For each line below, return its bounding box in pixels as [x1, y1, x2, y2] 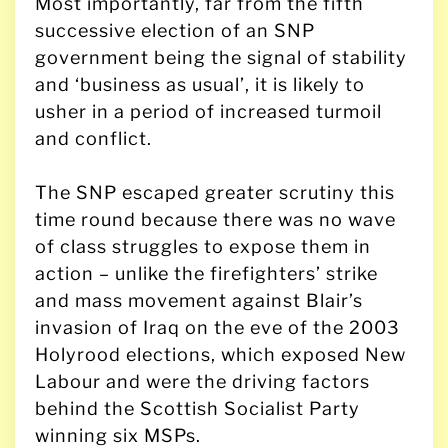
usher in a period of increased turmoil [35, 100, 382, 122]
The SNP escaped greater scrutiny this [35, 181, 395, 203]
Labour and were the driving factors [35, 370, 370, 392]
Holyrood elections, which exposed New [35, 343, 406, 365]
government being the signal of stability [35, 46, 407, 68]
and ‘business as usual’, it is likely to [35, 73, 365, 95]
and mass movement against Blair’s [35, 289, 363, 311]
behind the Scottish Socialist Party [35, 397, 360, 419]
